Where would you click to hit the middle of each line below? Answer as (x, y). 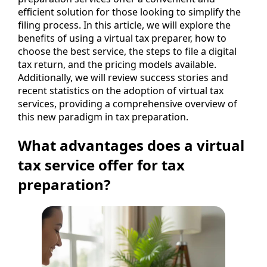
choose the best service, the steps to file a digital (127, 51)
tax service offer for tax (101, 164)
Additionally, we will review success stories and (123, 77)
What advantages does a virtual (131, 145)
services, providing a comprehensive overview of (128, 103)
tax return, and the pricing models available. (117, 64)
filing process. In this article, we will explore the (124, 25)
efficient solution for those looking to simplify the (129, 12)
